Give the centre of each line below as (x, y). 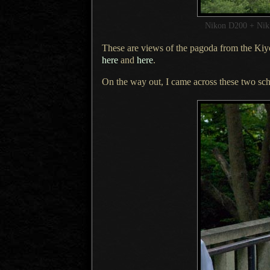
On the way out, (134, 82)
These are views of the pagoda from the (178, 48)
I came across (191, 82)
